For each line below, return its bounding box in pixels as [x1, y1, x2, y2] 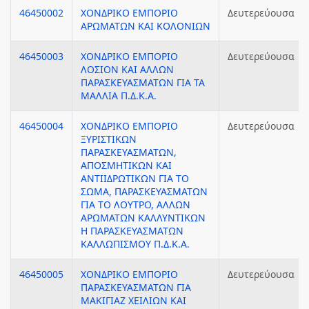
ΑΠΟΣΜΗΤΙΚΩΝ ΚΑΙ [81, 159, 172, 172]
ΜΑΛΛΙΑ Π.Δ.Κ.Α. [81, 89, 157, 102]
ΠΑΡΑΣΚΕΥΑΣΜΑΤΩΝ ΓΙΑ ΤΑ [81, 76, 205, 89]
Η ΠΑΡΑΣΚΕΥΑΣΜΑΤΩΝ [81, 224, 183, 237]
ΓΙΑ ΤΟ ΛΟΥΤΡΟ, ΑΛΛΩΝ [81, 198, 190, 211]
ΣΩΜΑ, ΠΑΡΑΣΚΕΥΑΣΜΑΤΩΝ [81, 185, 208, 198]
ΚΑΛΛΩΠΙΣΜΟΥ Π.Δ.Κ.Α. [81, 237, 190, 250]
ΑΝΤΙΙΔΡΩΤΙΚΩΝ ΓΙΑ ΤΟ [81, 172, 189, 185]
